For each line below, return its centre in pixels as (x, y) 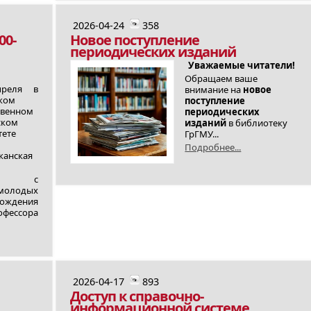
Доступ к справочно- (137, 296)
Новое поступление (135, 40)
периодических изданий (153, 52)
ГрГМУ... (202, 134)
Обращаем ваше (221, 78)
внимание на (214, 90)
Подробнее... (213, 147)
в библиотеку (257, 123)
